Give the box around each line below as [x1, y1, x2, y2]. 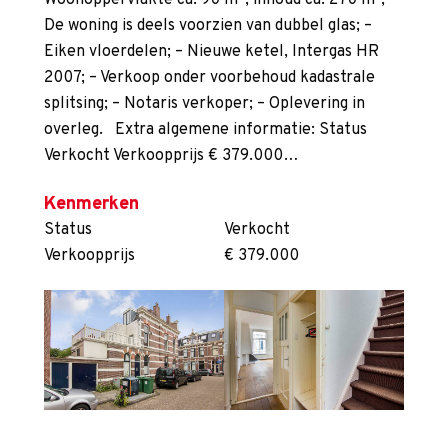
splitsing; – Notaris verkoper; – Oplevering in [44, 94, 365, 115]
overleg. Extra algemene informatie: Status [44, 120, 367, 141]
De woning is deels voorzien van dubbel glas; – [44, 16, 372, 37]
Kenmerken [44, 193, 139, 217]
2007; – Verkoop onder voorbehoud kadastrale [44, 68, 375, 89]
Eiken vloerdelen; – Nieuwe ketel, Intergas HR [44, 42, 379, 63]
